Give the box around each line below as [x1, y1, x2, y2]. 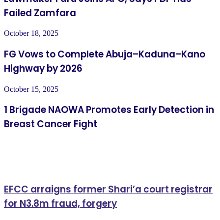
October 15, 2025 [4, 84, 58, 93]
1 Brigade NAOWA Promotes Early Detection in [4, 103, 214, 117]
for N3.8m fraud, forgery [4, 196, 117, 210]
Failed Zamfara [4, 6, 76, 20]
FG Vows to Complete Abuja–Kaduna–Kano [4, 48, 205, 61]
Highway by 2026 [4, 62, 82, 76]
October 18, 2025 [4, 29, 58, 38]
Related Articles [4, 141, 78, 155]
